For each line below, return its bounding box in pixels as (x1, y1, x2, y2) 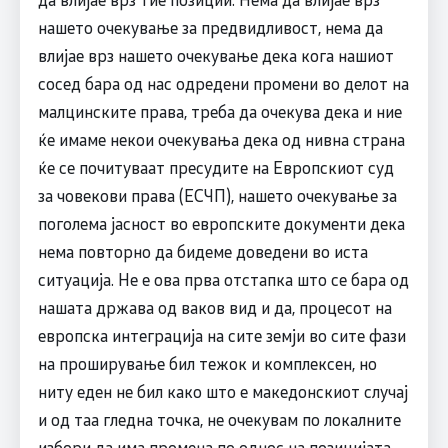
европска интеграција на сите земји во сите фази (37, 323, 406, 346)
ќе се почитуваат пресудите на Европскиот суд (37, 155, 394, 178)
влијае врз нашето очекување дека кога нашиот (37, 43, 394, 66)
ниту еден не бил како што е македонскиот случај (37, 379, 408, 402)
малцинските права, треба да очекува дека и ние (37, 99, 402, 122)
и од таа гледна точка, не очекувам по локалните (37, 407, 401, 430)
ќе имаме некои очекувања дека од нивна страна (37, 127, 405, 150)
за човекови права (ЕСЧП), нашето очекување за (37, 183, 397, 206)
